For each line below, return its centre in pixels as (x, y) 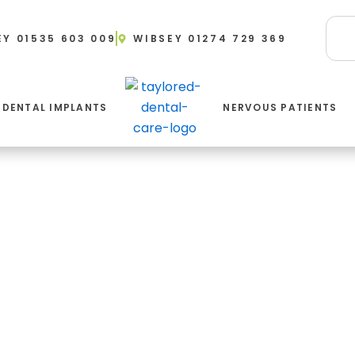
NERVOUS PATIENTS (280, 107)
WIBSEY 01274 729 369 (210, 38)
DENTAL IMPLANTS (55, 107)
